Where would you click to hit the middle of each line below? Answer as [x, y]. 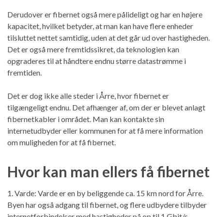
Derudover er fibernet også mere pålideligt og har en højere [105, 14]
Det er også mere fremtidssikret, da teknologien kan [93, 49]
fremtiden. [24, 72]
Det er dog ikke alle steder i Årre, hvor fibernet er [88, 95]
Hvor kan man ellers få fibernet [108, 171]
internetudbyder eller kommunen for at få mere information [105, 130]
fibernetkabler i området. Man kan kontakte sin [86, 119]
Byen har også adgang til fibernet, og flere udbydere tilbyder [107, 204]
